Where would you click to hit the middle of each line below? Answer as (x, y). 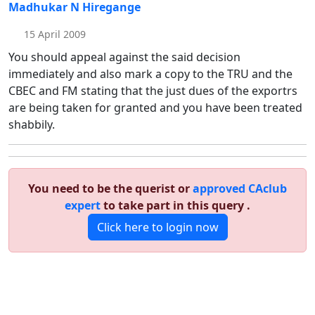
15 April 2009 (53, 34)
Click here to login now (157, 227)
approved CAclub (240, 188)
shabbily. (32, 124)
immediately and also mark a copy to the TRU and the (150, 73)
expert (83, 205)
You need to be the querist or (110, 188)
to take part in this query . (175, 205)
